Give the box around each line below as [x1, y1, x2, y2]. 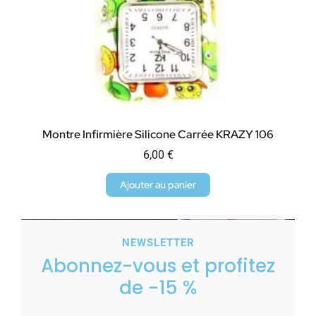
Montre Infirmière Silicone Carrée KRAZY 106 [42, 127, 274, 142]
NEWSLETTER [121, 236, 195, 250]
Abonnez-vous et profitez [41, 253, 275, 279]
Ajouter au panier [120, 178, 196, 192]
